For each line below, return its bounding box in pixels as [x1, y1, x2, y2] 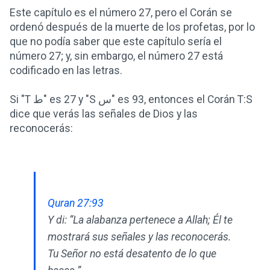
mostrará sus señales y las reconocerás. [48, 230, 231, 243]
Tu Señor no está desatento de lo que [48, 247, 216, 260]
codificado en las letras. [10, 64, 122, 77]
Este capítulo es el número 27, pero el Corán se [10, 6, 232, 19]
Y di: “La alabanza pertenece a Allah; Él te [48, 213, 233, 226]
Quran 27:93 [48, 196, 104, 209]
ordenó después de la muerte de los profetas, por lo [10, 20, 255, 33]
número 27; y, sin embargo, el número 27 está [10, 49, 223, 62]
